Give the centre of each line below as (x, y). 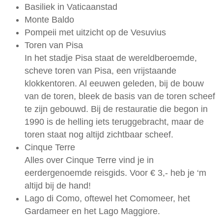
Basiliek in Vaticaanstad (71, 7)
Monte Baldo (49, 20)
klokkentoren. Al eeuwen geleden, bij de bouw (114, 84)
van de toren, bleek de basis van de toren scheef (120, 96)
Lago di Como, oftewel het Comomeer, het (107, 199)
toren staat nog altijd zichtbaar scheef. (100, 135)
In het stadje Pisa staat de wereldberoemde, (111, 58)
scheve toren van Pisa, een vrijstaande (100, 71)
